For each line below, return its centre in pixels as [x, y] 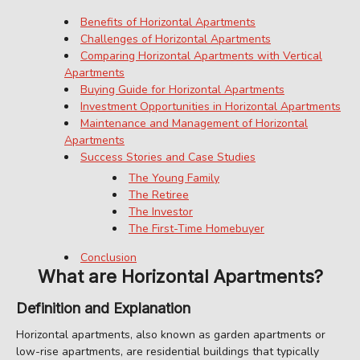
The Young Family [174, 178]
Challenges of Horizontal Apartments [176, 39]
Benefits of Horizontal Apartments [168, 22]
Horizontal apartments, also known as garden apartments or [171, 335]
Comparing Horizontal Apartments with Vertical [201, 56]
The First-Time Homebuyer [196, 229]
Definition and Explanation [103, 308]
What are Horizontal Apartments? [180, 277]
